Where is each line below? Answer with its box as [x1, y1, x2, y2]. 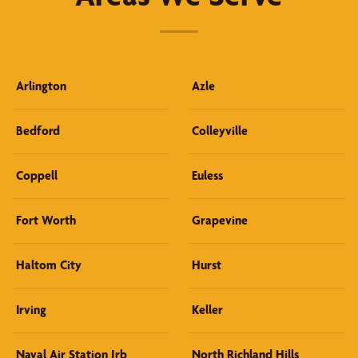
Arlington [16, 78, 66, 93]
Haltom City [16, 257, 82, 272]
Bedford [16, 122, 60, 138]
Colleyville [192, 122, 248, 138]
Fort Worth [16, 212, 76, 228]
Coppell [16, 167, 58, 183]
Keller [192, 301, 223, 317]
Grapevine [192, 212, 248, 228]
